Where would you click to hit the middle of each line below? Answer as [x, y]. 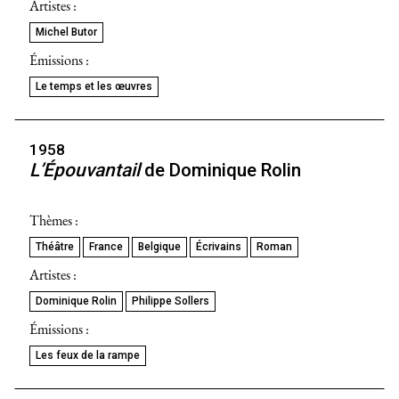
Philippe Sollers [171, 301]
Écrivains [219, 246]
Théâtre [55, 246]
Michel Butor [66, 33]
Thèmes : [54, 220]
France [106, 246]
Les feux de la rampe [88, 355]
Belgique [159, 246]
